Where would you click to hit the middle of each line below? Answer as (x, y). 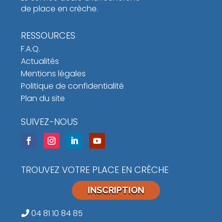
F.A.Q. (31, 49)
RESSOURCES (48, 36)
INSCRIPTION (116, 190)
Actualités (40, 61)
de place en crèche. (60, 9)
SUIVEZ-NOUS (50, 122)
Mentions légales (54, 74)
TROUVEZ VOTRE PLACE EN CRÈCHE (95, 170)
